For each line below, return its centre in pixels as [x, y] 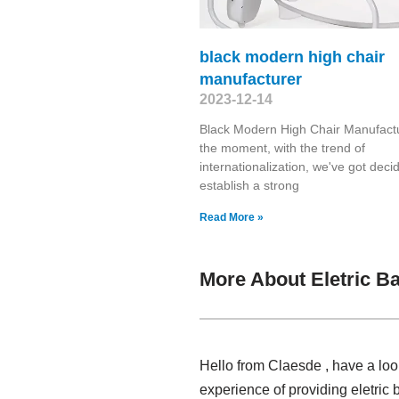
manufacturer [251, 79]
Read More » [232, 217]
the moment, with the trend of [282, 147]
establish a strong [249, 185]
